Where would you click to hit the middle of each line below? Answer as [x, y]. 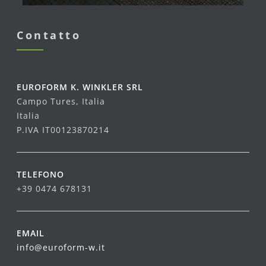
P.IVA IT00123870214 [63, 129]
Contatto [49, 35]
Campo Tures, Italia [61, 101]
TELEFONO [40, 174]
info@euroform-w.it [61, 247]
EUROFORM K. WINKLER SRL [80, 87]
